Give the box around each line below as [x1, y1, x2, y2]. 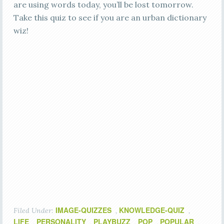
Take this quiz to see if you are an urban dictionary [13, 12, 206, 22]
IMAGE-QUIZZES [55, 205, 111, 215]
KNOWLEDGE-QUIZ [118, 205, 184, 215]
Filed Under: [13, 206, 55, 215]
